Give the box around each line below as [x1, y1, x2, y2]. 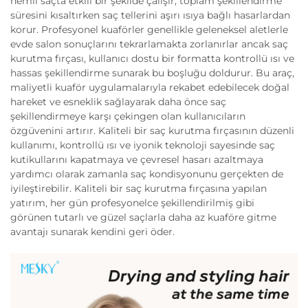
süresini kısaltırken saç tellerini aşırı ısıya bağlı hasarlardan [10, 9, 290, 22]
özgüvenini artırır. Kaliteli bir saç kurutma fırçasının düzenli [10, 124, 294, 137]
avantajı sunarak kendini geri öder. [10, 225, 175, 239]
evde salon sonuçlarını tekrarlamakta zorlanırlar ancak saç [10, 38, 288, 51]
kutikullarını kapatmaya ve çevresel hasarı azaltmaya [10, 153, 263, 166]
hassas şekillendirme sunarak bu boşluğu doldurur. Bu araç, [10, 67, 294, 80]
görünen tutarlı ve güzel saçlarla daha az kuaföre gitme [10, 211, 276, 224]
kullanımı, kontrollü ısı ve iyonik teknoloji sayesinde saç [10, 139, 275, 152]
